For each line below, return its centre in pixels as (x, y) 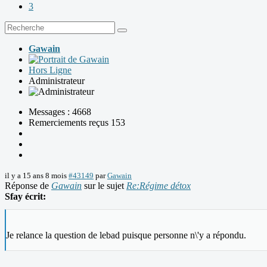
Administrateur (57, 81)
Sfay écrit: (25, 197)
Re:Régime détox (159, 186)
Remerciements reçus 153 (77, 123)
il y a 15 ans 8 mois (36, 176)
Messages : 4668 (60, 112)
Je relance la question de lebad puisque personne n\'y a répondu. (126, 235)
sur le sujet (104, 186)
